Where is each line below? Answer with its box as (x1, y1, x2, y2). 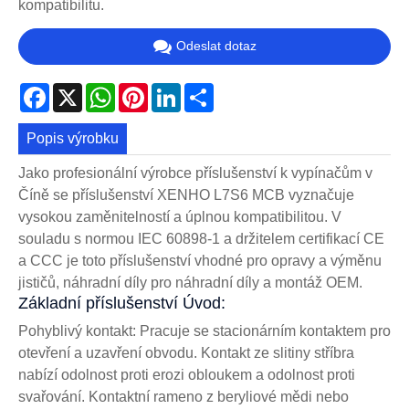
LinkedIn (181, 81, 236, 98)
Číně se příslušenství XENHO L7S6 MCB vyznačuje (18, 187, 354, 204)
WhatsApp (115, 81, 183, 98)
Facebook (49, 81, 114, 98)
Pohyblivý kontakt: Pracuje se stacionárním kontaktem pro (18, 323, 391, 340)
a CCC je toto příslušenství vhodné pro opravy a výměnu (18, 253, 382, 269)
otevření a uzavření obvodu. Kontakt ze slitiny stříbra (18, 345, 354, 362)
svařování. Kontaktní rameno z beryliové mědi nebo (18, 389, 349, 405)
